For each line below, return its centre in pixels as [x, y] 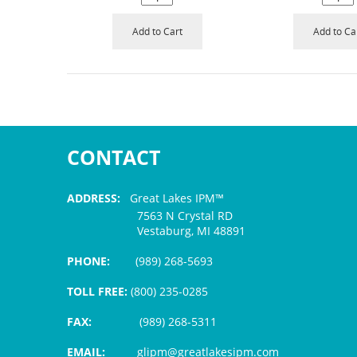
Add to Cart [157, 31]
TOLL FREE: [97, 291]
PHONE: [101, 261]
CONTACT [114, 157]
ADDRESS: [94, 198]
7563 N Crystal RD [150, 215]
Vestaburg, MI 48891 [156, 230]
